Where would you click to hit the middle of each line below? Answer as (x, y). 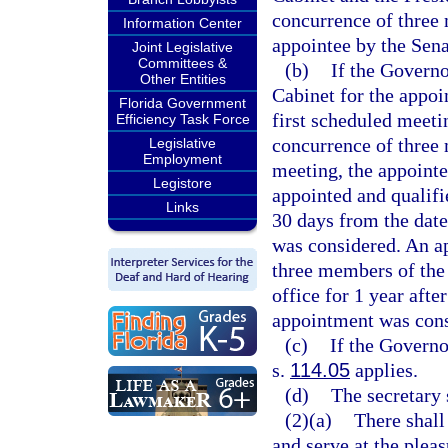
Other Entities (182, 79)
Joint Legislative (182, 47)
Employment (182, 159)
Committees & (182, 63)
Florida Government (182, 103)
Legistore (182, 183)
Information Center (182, 23)
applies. (384, 370)
